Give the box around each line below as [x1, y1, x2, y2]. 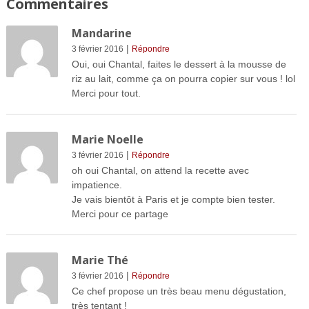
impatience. [71, 179, 122, 190]
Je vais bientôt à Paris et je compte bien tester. [71, 193, 275, 205]
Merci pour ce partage [71, 208, 168, 219]
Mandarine [71, 25, 132, 41]
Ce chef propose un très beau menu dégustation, [71, 285, 286, 297]
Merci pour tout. [71, 87, 141, 99]
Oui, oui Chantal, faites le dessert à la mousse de [71, 58, 286, 70]
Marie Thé [71, 252, 128, 268]
